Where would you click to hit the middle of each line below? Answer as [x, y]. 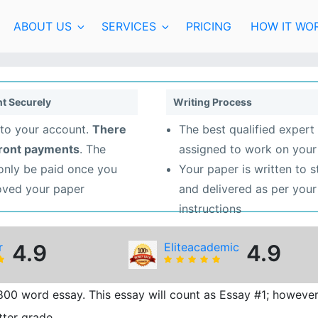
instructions [210, 209]
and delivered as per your [248, 189]
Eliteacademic [202, 247]
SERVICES [128, 26]
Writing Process [213, 102]
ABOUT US [42, 26]
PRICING [209, 26]
